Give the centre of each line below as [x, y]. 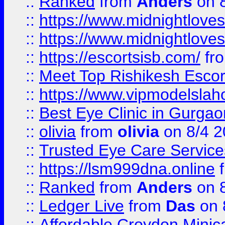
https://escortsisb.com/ [120, 57]
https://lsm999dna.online [127, 169]
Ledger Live [82, 206]
